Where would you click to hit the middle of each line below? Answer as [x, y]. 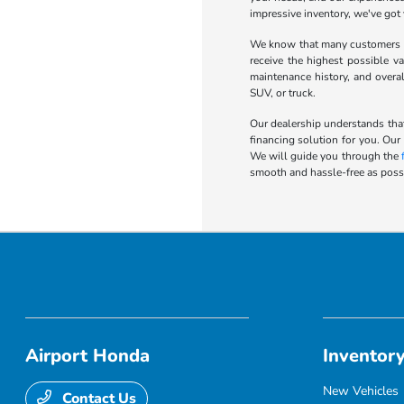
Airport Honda [88, 355]
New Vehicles [360, 390]
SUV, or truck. [282, 92]
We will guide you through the [326, 156]
